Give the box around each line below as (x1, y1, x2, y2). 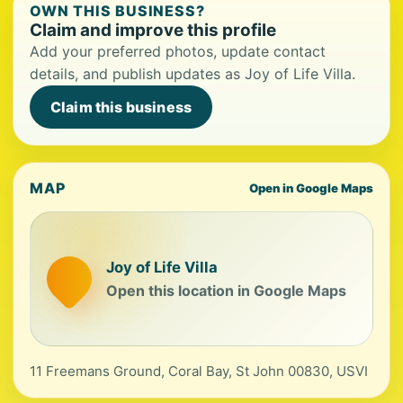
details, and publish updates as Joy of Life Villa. (30, 65, 355, 83)
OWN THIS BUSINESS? (30, 2, 206, 20)
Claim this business (50, 98, 193, 116)
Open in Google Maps (249, 181, 373, 195)
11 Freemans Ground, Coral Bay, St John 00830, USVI (30, 363, 368, 380)
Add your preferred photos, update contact (30, 42, 326, 60)
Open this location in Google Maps (106, 281, 346, 300)
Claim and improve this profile (30, 20, 276, 40)
